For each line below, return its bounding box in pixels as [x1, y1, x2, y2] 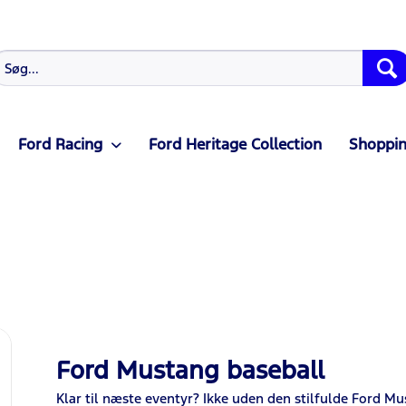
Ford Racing [17, 134, 102, 154]
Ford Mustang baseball [56, 354, 325, 386]
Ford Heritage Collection [148, 134, 322, 154]
